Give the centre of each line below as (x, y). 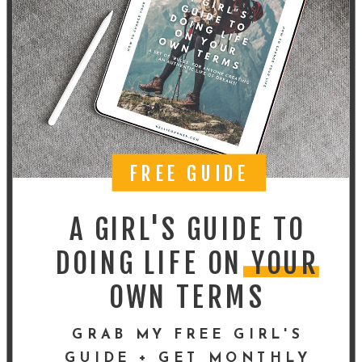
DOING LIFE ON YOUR (187, 263)
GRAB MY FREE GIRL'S (188, 335)
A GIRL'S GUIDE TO (187, 229)
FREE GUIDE (189, 174)
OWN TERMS (187, 297)
